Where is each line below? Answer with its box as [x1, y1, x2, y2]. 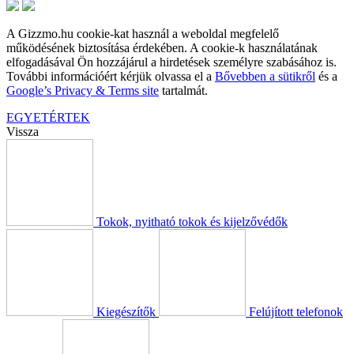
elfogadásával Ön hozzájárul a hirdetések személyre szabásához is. [6, 55, 337, 70]
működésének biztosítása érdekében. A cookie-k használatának [6, 41, 318, 55]
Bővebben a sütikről [215, 70, 315, 84]
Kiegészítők [96, 305, 156, 319]
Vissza [6, 125, 39, 139]
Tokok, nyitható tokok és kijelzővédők [96, 215, 288, 229]
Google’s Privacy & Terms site [6, 84, 159, 98]
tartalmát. [159, 84, 208, 98]
